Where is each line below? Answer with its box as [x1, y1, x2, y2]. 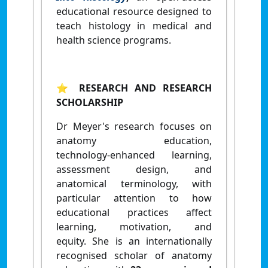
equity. [56, 234, 93, 248]
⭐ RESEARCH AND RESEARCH [56, 81, 212, 95]
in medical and [130, 19, 212, 32]
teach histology [56, 19, 130, 32]
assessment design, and [56, 162, 212, 176]
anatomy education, [56, 133, 212, 147]
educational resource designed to [56, 4, 212, 18]
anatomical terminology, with [56, 176, 212, 190]
